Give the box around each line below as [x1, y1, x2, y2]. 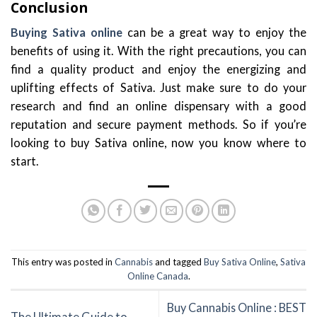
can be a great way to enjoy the [122, 25, 307, 39]
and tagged [153, 256, 204, 268]
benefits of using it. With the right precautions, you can [11, 43, 306, 57]
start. [11, 154, 38, 168]
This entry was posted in [11, 256, 115, 268]
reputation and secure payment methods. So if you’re [11, 117, 306, 131]
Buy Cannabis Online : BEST [167, 301, 306, 315]
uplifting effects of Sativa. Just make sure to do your [11, 80, 306, 94]
